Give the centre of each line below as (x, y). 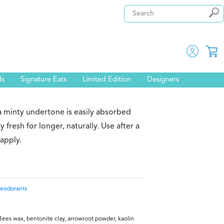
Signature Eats (43, 80)
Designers (163, 80)
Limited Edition (107, 80)
